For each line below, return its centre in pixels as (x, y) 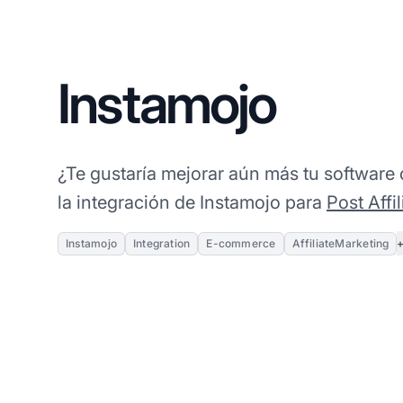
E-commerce (241, 244)
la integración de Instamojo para (192, 203)
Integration (161, 244)
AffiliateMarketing (340, 244)
